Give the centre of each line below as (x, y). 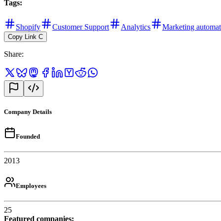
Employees (31, 186)
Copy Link (22, 37)
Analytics (136, 27)
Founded (28, 136)
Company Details (28, 111)
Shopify (28, 27)
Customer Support (81, 27)
